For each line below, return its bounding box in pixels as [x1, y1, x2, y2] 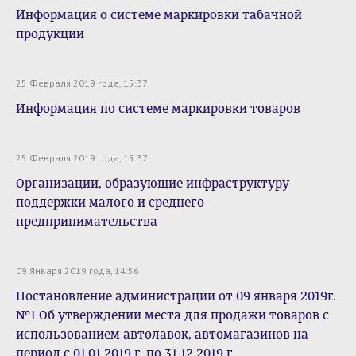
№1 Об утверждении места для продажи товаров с [16, 308, 329, 323]
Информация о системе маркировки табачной [16, 7, 302, 22]
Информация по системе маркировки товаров [16, 101, 300, 116]
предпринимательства [16, 214, 157, 229]
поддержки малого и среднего [16, 195, 204, 210]
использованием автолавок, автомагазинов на [16, 327, 308, 342]
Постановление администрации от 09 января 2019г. [16, 288, 336, 304]
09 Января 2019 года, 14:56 [16, 265, 139, 277]
